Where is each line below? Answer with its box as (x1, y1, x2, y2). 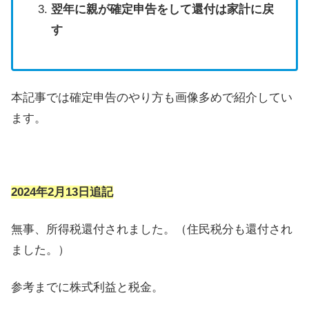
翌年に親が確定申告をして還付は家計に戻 (50, 2, 274, 16)
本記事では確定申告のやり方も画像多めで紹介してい (11, 90, 292, 104)
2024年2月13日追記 (11, 186, 113, 199)
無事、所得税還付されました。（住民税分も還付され (11, 222, 292, 236)
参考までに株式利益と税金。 (11, 280, 163, 294)
